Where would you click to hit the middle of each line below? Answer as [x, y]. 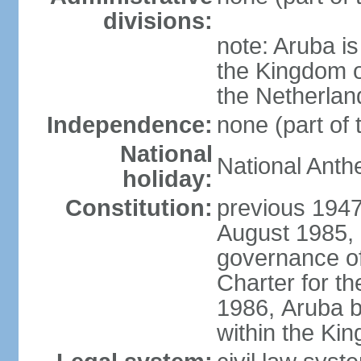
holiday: [167, 179]
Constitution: [139, 208]
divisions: [158, 21]
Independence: [129, 125]
